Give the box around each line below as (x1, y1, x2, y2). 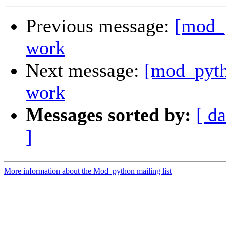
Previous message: (26, 15, 175, 37)
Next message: (26, 60, 144, 81)
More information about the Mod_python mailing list (4, 166, 172, 176)
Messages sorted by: (26, 104, 191, 126)
